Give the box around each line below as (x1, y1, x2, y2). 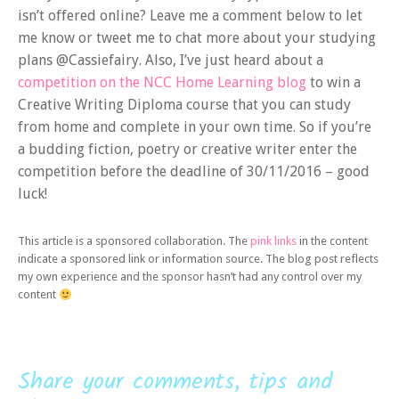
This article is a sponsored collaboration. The (18, 234, 250, 248)
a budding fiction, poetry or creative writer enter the (18, 141, 357, 158)
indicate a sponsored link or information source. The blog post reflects (18, 252, 379, 266)
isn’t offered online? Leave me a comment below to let (18, 7, 362, 24)
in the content (297, 234, 368, 248)
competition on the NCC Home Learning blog (18, 74, 306, 91)
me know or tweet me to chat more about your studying (18, 29, 376, 46)
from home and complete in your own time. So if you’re (18, 118, 371, 135)
